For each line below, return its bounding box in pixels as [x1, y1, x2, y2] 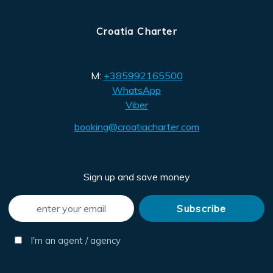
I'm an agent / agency [28, 234, 121, 246]
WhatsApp [112, 84, 161, 97]
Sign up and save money [83, 170, 190, 183]
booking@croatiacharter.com [74, 120, 199, 133]
